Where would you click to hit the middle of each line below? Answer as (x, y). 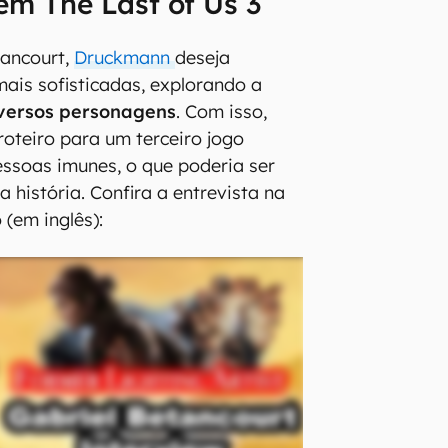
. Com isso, (222, 111)
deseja (203, 57)
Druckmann (125, 57)
